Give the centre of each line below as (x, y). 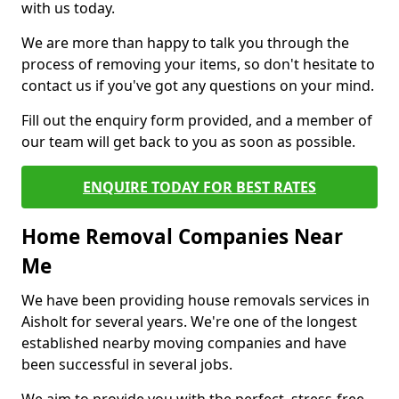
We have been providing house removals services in (195, 300)
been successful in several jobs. (129, 364)
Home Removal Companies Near (182, 236)
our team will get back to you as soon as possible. (190, 142)
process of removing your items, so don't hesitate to (198, 64)
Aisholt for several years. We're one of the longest (189, 322)
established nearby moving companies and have (184, 343)
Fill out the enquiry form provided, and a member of (197, 120)
